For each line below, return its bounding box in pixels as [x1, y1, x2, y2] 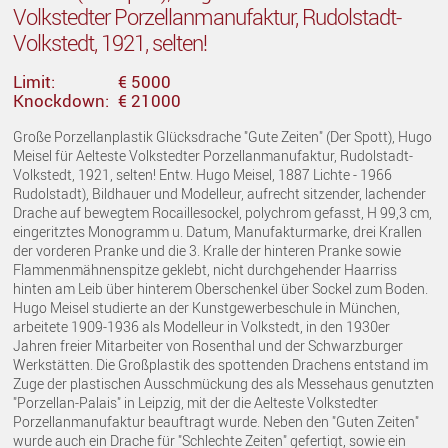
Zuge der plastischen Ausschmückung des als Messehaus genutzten [13, 374, 435, 394]
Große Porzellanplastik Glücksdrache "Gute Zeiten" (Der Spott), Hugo [13, 127, 433, 147]
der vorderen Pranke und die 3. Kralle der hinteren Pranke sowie [13, 241, 402, 261]
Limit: [13, 70, 56, 94]
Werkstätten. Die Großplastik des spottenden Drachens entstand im [13, 355, 429, 375]
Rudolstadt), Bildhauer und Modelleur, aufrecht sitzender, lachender [13, 184, 427, 204]
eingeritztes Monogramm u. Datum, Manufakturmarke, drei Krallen [13, 222, 423, 242]
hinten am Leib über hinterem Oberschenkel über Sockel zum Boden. [13, 279, 429, 299]
